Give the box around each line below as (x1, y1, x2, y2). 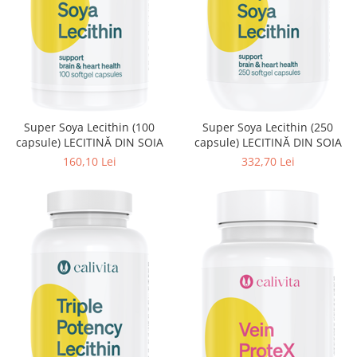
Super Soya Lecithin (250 (202, 120, 333, 135)
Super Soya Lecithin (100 (24, 120, 155, 135)
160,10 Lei (62, 154, 116, 169)
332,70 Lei (241, 154, 295, 169)
